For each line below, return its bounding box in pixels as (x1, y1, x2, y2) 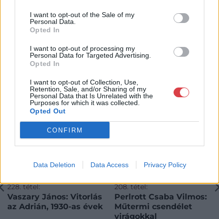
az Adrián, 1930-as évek (7, 201, 103, 211)
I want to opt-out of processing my (30, 44, 135, 52)
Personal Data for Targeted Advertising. (30, 51, 151, 59)
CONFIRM (46, 126, 83, 134)
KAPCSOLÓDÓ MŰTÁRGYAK (7, 52, 130, 62)
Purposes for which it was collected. (30, 99, 140, 107)
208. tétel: (114, 182, 148, 191)
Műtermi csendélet (114, 201, 192, 211)
